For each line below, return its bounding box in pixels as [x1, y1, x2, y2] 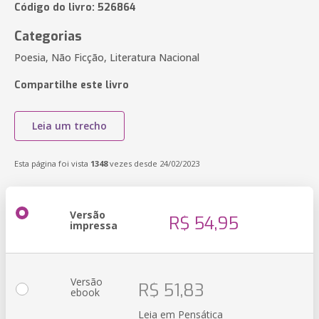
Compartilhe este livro [14, 78, 129, 92]
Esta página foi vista [14, 158, 90, 169]
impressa [70, 219, 117, 232]
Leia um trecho [32, 119, 107, 132]
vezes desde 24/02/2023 [108, 158, 199, 169]
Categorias [14, 28, 82, 45]
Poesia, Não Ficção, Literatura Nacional [14, 51, 199, 64]
